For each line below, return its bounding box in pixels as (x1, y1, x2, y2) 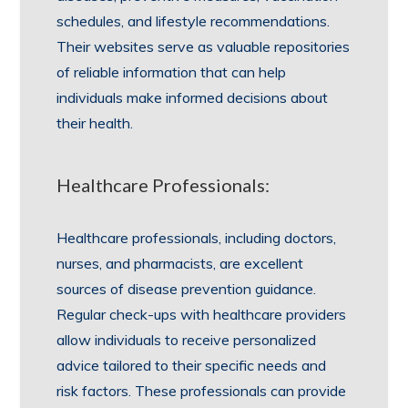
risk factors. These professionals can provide (56, 382, 347, 400)
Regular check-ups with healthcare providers (56, 305, 347, 323)
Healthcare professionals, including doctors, (56, 229, 337, 247)
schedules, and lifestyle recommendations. (56, 12, 331, 30)
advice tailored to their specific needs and (56, 356, 327, 374)
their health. (56, 114, 134, 132)
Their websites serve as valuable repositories (56, 37, 351, 56)
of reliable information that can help (56, 63, 287, 81)
